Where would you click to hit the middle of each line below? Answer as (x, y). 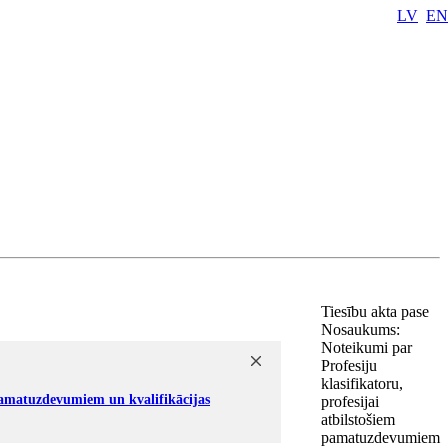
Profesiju (349, 365)
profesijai (350, 401)
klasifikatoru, (362, 383)
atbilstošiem (358, 419)
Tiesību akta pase (377, 311)
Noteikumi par (366, 347)
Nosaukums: (360, 329)
